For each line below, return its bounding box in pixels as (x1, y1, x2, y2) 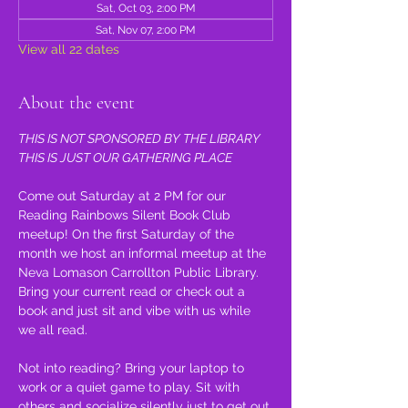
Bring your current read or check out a (18, 284, 249, 299)
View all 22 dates (18, 42, 119, 56)
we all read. (18, 322, 87, 337)
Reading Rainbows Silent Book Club (18, 208, 234, 222)
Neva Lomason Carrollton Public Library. (18, 265, 262, 280)
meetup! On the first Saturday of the (18, 227, 238, 241)
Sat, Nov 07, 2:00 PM (96, 24, 196, 36)
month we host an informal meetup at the (18, 246, 270, 260)
